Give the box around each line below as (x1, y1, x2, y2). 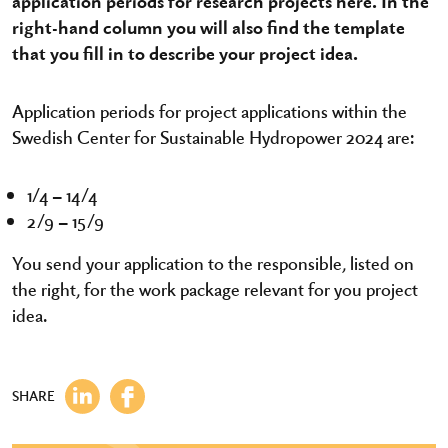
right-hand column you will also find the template (12, 14, 405, 38)
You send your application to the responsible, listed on (12, 250, 414, 274)
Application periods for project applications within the (12, 98, 407, 122)
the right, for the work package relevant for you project (12, 276, 418, 300)
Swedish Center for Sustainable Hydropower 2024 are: (12, 124, 414, 148)
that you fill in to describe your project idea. (12, 40, 358, 64)
